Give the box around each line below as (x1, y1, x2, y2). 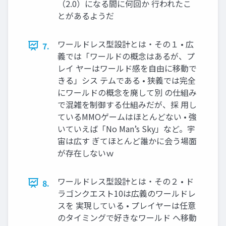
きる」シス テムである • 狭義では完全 (58, 74, 196, 86)
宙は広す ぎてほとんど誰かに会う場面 (58, 134, 197, 147)
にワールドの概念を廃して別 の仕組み (58, 86, 197, 98)
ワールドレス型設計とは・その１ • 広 (58, 37, 194, 50)
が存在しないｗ (58, 146, 114, 159)
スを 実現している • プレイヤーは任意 (58, 199, 196, 211)
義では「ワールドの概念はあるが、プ (58, 49, 195, 62)
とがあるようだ (58, 9, 114, 22)
